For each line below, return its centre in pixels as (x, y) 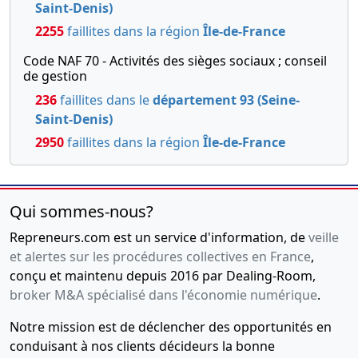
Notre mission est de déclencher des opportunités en (171, 327)
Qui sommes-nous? (82, 212)
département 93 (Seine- (226, 100)
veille (324, 238)
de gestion (55, 76)
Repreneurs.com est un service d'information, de (159, 238)
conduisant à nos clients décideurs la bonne (142, 346)
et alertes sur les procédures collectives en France (160, 257)
